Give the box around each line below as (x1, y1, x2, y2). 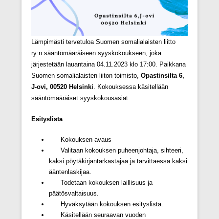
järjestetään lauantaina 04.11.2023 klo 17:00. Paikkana (31, 61, 186, 68)
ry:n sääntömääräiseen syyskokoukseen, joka (31, 49, 161, 57)
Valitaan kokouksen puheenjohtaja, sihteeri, (49, 147, 183, 154)
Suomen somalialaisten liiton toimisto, (31, 72, 141, 80)
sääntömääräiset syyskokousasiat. (31, 94, 130, 102)
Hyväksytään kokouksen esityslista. (49, 200, 163, 208)
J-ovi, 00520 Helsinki (31, 83, 93, 91)
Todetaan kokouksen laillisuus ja (49, 179, 153, 187)
